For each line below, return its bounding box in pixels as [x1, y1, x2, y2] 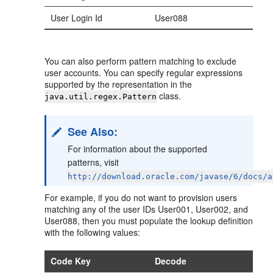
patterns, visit [68, 155, 119, 168]
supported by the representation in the [44, 77, 193, 90]
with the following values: [44, 225, 141, 238]
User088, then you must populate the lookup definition [44, 214, 253, 227]
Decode [155, 254, 187, 267]
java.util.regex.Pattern [44, 91, 157, 101]
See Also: [68, 123, 118, 140]
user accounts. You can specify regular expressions [44, 66, 243, 79]
